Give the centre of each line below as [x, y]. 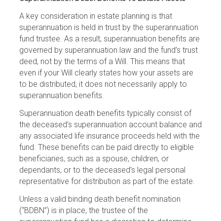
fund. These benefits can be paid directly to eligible [107, 147]
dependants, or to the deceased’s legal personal [102, 170]
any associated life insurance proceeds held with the [110, 136]
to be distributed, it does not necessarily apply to [103, 84]
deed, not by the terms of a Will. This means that [102, 61]
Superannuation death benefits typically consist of [105, 113]
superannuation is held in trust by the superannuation [109, 27]
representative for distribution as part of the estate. [107, 181]
